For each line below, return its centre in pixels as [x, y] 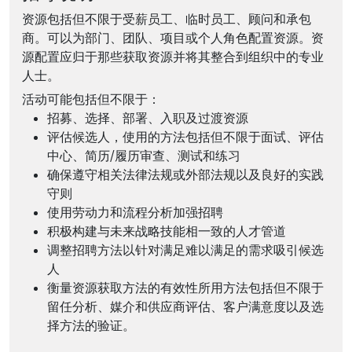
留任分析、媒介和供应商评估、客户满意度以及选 [185, 307]
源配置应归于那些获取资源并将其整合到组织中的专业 [173, 56]
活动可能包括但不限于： [91, 99]
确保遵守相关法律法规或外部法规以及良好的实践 [185, 175]
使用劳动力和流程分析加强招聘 [135, 213]
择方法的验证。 [91, 326]
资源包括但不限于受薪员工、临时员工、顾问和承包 [167, 18]
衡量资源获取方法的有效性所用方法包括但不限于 [185, 288]
